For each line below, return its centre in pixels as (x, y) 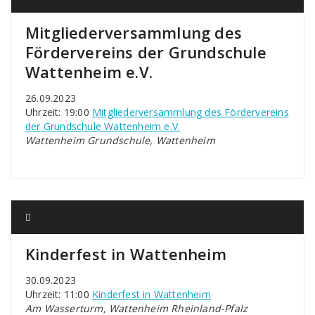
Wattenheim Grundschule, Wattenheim (120, 140)
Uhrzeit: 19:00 (59, 112)
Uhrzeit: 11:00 (59, 294)
